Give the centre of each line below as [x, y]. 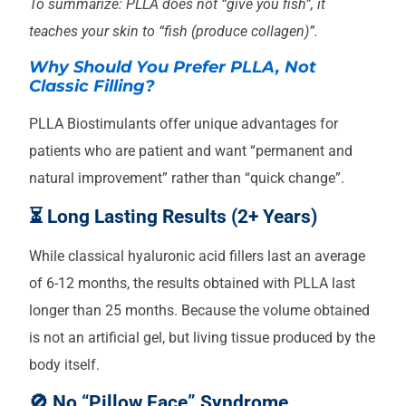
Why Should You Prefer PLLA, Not [173, 68]
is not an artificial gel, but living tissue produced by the [202, 337]
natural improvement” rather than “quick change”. [187, 179]
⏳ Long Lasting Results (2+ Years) [173, 216]
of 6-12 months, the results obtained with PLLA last [192, 283]
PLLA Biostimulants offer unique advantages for [184, 124]
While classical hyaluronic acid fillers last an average [197, 256]
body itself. [64, 364]
